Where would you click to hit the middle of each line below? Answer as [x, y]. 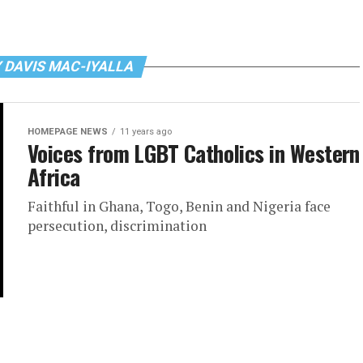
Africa [54, 177]
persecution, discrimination [117, 226]
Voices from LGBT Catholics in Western [194, 153]
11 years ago [146, 132]
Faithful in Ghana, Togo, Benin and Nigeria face [179, 206]
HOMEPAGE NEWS [68, 132]
